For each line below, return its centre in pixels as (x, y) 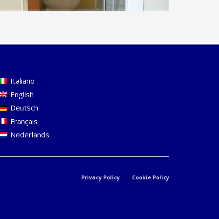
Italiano (22, 81)
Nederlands (30, 135)
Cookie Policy (151, 177)
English (22, 94)
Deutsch (24, 108)
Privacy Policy (100, 177)
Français (24, 121)
